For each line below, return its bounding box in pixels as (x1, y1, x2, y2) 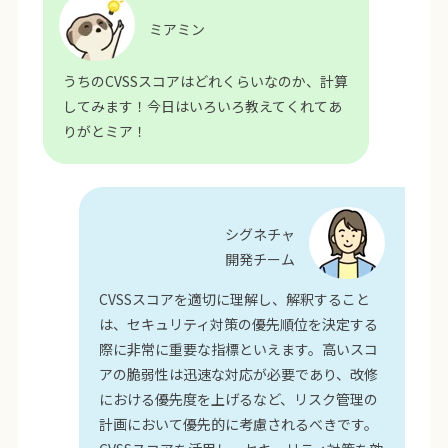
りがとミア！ (62, 121, 147, 142)
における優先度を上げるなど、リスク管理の (99, 388, 379, 409)
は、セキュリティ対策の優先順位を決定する (99, 313, 379, 334)
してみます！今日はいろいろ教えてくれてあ (62, 96, 342, 117)
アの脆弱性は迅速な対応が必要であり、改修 (99, 363, 379, 384)
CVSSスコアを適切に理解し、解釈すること (99, 288, 371, 309)
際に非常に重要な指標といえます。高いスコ (99, 338, 379, 359)
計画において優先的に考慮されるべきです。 (99, 413, 379, 434)
